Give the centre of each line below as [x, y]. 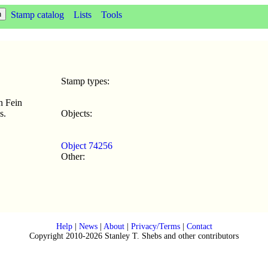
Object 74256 [87, 145]
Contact [199, 226]
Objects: [77, 113]
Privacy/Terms [155, 226]
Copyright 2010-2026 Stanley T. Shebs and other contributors [134, 236]
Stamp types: [85, 81]
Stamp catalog [37, 15]
